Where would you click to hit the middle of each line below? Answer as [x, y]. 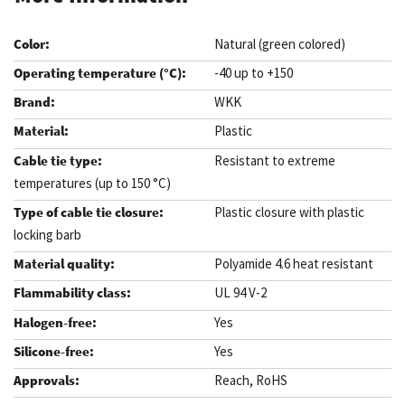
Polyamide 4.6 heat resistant [293, 264]
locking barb [47, 234]
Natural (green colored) [279, 43]
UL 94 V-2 [240, 293]
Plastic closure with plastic [289, 212]
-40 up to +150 [253, 72]
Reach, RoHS [250, 380]
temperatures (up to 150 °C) [92, 183]
